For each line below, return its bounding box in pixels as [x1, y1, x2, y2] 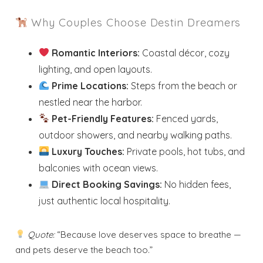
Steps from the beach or [129, 79, 238, 92]
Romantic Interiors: [52, 46, 140, 59]
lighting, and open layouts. [39, 63, 153, 75]
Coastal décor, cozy [140, 46, 230, 59]
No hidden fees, [162, 178, 231, 190]
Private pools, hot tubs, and [124, 145, 245, 157]
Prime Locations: [52, 79, 129, 92]
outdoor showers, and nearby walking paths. [39, 129, 232, 141]
